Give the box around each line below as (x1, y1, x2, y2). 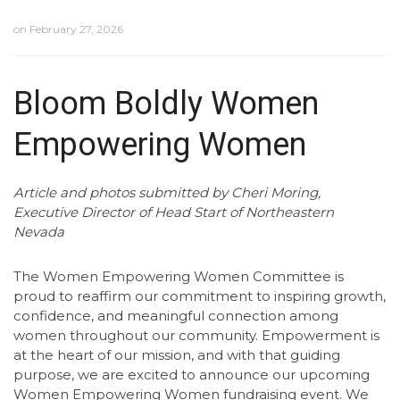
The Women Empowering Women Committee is (13, 268, 344, 285)
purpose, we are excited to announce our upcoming (13, 366, 370, 383)
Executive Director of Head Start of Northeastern (13, 204, 334, 221)
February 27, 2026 (29, 22, 123, 36)
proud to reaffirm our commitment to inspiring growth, (13, 287, 386, 304)
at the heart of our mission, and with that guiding (13, 346, 340, 363)
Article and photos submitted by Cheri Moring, (13, 184, 321, 201)
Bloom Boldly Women (13, 85, 319, 122)
